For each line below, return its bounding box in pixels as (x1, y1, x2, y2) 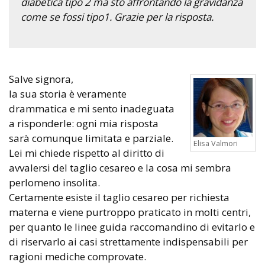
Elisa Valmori (193, 137, 238, 148)
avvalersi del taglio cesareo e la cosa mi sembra (9, 160, 231, 174)
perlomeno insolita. (9, 175, 100, 189)
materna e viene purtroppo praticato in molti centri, (9, 205, 251, 219)
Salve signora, (14, 72, 73, 86)
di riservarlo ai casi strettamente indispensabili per (9, 234, 248, 248)
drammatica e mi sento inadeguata (9, 101, 174, 115)
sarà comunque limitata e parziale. (9, 131, 173, 145)
